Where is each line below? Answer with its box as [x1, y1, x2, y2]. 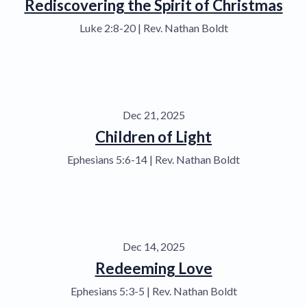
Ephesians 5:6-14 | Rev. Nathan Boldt [67, 152, 240, 166]
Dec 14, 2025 [122, 239, 185, 253]
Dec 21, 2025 [122, 108, 185, 121]
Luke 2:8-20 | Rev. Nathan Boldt [79, 21, 228, 34]
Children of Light [95, 127, 212, 146]
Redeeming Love [95, 258, 212, 278]
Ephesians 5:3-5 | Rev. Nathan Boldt [70, 284, 237, 297]
